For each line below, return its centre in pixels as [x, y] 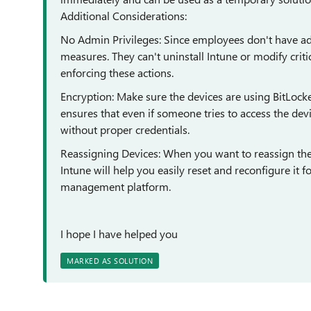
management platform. [116, 186]
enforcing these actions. [117, 73]
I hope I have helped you [119, 234]
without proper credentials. [125, 129]
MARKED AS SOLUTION [110, 261]
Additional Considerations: [124, 16]
